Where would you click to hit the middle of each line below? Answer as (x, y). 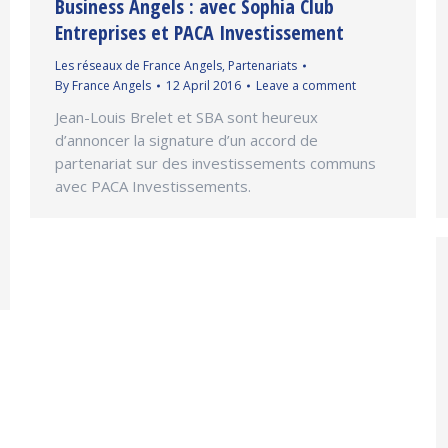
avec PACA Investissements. (153, 186)
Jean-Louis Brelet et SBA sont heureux (186, 117)
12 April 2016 (203, 86)
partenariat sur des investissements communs (215, 163)
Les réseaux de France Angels (138, 66)
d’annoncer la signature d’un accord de (186, 140)
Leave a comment (306, 86)
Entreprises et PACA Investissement (199, 33)
